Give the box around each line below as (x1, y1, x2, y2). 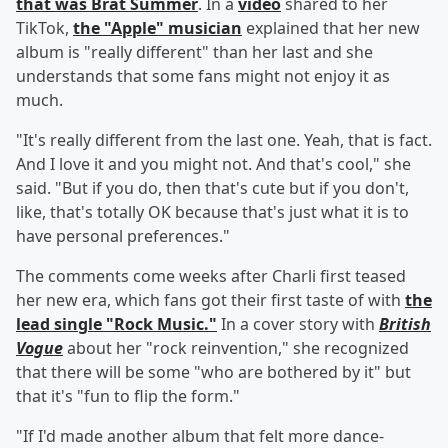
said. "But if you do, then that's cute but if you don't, (16, 177, 409, 200)
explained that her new (242, 17, 420, 40)
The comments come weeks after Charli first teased (16, 265, 406, 288)
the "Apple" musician (73, 17, 242, 40)
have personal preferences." (16, 225, 230, 248)
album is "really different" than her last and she (16, 41, 373, 64)
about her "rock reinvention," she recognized (63, 337, 409, 360)
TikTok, (16, 17, 73, 40)
